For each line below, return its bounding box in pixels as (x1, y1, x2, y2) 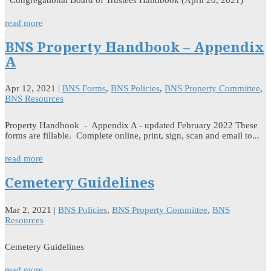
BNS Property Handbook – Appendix (5, 37, 264, 56)
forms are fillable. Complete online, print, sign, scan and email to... (5, 131, 260, 141)
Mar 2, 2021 (5, 204, 51, 215)
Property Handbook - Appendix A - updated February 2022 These (5, 120, 258, 131)
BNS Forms (62, 83, 106, 94)
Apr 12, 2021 (5, 83, 56, 94)
